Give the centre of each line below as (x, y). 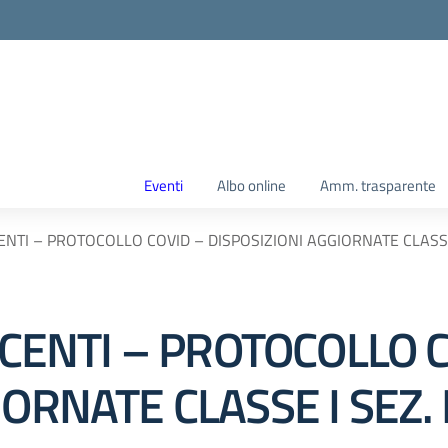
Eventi (163, 185)
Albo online (251, 185)
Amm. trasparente (378, 185)
